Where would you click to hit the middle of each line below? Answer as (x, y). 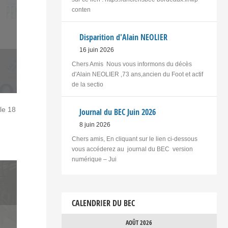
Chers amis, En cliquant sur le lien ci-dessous (135, 139)
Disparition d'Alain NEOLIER (123, 37)
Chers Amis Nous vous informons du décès (132, 64)
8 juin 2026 (95, 125)
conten (81, 10)
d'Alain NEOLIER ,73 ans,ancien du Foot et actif (137, 75)
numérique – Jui (94, 160)
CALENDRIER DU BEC (103, 203)
